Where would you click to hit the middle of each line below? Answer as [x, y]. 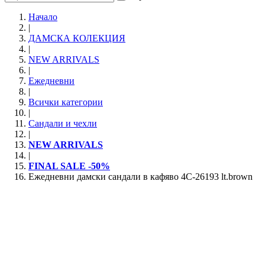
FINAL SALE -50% [69, 166]
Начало [43, 17]
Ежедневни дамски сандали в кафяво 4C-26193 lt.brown [140, 177]
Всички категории [66, 102]
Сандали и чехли [63, 124]
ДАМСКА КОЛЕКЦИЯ [77, 38]
